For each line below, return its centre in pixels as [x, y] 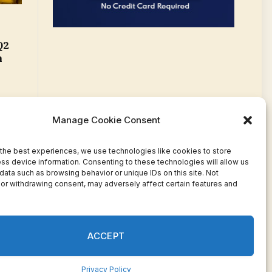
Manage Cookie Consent [106, 120]
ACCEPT [106, 236]
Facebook [153, 220]
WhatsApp [223, 220]
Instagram [245, 220]
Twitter [169, 220]
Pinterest [196, 220]
